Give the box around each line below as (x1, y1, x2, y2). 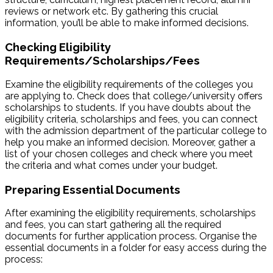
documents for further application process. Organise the (5, 230, 257, 243)
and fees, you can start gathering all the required (5, 219, 221, 231)
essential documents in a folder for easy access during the (5, 242, 266, 254)
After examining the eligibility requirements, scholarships (5, 207, 256, 219)
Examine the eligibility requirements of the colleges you (5, 78, 253, 90)
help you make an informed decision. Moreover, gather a (5, 136, 255, 148)
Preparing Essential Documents (5, 182, 180, 196)
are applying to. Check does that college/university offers (5, 90, 263, 102)
